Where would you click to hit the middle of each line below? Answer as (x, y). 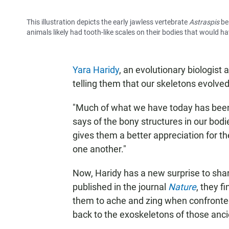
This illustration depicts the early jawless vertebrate (108, 22)
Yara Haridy (96, 70)
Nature (182, 187)
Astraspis (204, 22)
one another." (99, 149)
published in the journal (120, 187)
